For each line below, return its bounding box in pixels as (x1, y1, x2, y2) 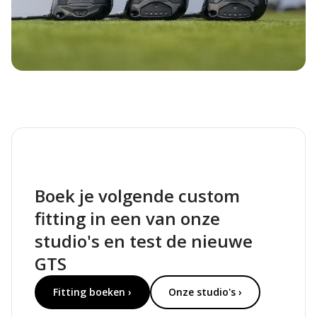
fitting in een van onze (35, 206, 220, 230)
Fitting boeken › (53, 284, 132, 299)
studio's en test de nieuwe (35, 229, 253, 253)
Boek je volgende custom (35, 183, 240, 207)
